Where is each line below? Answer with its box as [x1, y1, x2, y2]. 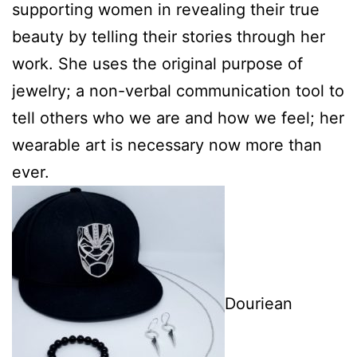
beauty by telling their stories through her [12, 26, 325, 46]
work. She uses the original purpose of [12, 53, 303, 73]
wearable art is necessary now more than [12, 135, 322, 155]
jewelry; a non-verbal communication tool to [12, 80, 344, 100]
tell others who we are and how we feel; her [12, 108, 344, 127]
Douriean [225, 293, 292, 313]
